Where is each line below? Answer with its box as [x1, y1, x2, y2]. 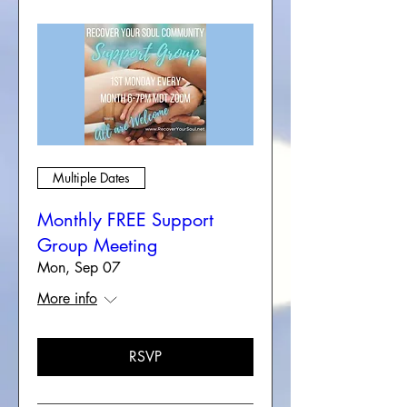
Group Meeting [37, 233, 158, 257]
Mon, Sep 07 [37, 257, 121, 277]
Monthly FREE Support [37, 207, 213, 232]
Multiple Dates [53, 169, 130, 187]
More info [37, 288, 97, 308]
